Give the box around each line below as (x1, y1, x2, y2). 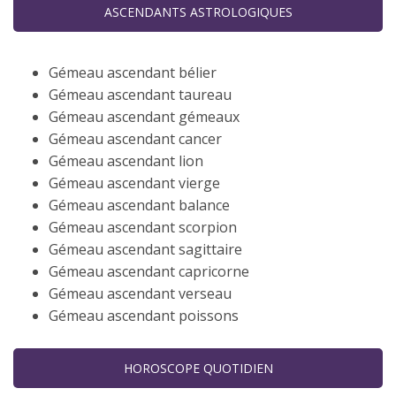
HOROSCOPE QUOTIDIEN (123, 360, 273, 377)
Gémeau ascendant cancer (49, 129, 222, 148)
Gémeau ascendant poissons (49, 306, 239, 325)
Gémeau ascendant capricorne (49, 262, 249, 281)
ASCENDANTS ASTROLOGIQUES (103, 4, 293, 20)
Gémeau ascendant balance (49, 195, 230, 215)
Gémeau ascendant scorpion (49, 217, 237, 237)
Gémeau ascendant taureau (49, 85, 232, 104)
